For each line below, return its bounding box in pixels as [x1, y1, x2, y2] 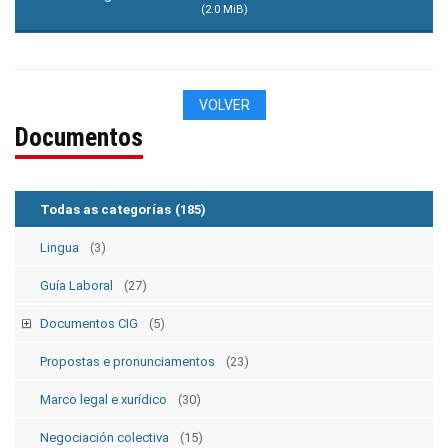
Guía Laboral [40, 278, 116, 294]
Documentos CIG [40, 316, 141, 332]
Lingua [40, 240, 82, 256]
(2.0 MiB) [200, 2, 248, 17]
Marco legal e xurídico [40, 392, 170, 408]
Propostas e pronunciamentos [40, 354, 218, 370]
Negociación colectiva [40, 430, 172, 446]
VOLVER [198, 97, 250, 114]
